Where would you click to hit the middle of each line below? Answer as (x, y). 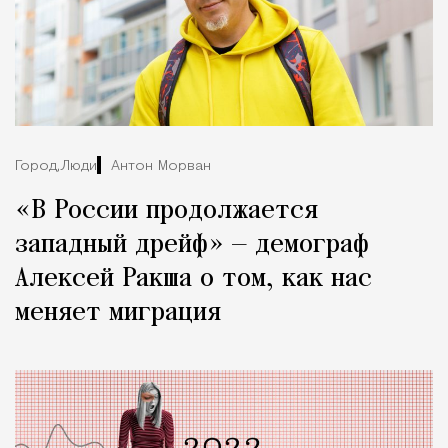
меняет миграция (118, 313)
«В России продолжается (166, 211)
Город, (37, 166)
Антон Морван (161, 166)
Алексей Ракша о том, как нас (193, 279)
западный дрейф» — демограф (192, 245)
